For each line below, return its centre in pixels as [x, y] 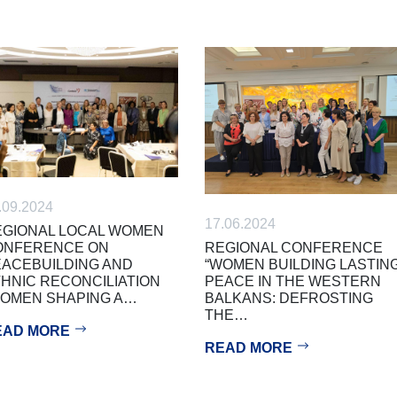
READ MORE [250, 347]
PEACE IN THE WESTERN [293, 281]
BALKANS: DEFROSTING [289, 298]
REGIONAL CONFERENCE [294, 247]
